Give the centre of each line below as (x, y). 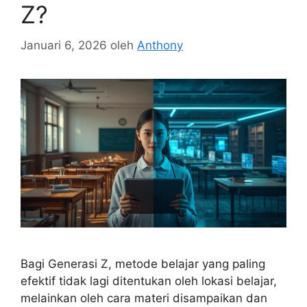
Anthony (160, 45)
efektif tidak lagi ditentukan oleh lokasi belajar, (149, 281)
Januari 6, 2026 (64, 45)
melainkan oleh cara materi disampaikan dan (144, 298)
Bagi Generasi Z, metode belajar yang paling (143, 263)
